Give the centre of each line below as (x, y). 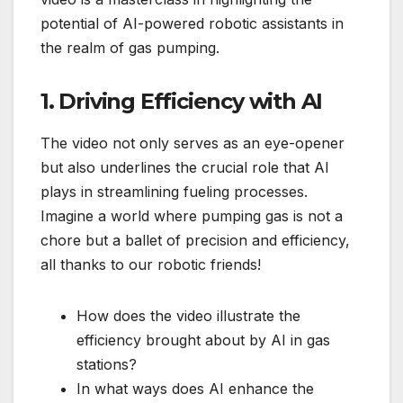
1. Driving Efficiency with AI (182, 101)
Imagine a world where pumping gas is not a (192, 215)
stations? (107, 364)
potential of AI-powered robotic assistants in (192, 23)
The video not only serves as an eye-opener (193, 143)
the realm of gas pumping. (130, 47)
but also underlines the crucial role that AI (185, 167)
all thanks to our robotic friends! (151, 264)
